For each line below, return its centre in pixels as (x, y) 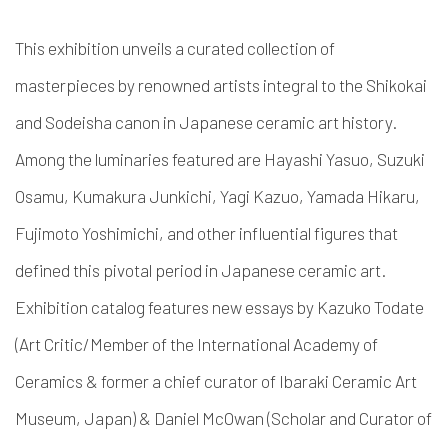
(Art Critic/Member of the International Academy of (196, 344)
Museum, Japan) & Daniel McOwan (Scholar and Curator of (223, 418)
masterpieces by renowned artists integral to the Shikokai (221, 85)
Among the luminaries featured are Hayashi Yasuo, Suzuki (220, 159)
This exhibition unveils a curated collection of (175, 48)
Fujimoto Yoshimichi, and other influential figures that (206, 233)
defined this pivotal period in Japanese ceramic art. (200, 270)
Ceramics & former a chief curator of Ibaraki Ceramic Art (216, 381)
